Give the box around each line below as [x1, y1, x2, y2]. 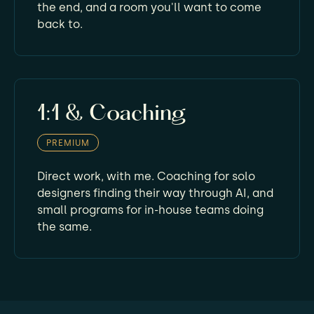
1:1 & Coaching [37, 103, 186, 125]
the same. [37, 220, 92, 233]
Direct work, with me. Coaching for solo [37, 170, 255, 183]
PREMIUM [46, 138, 90, 148]
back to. [37, 18, 83, 31]
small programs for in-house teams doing [37, 203, 264, 217]
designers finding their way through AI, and [37, 186, 273, 200]
